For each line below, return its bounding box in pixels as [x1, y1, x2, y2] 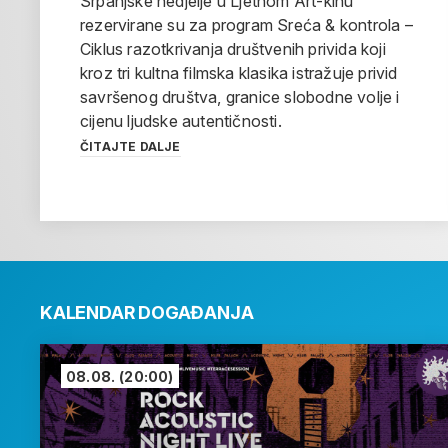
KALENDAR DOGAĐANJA [40, 302, 254, 324]
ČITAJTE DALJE [80, 139, 181, 155]
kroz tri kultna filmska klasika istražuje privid [80, 63, 398, 84]
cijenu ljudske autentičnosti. [80, 111, 282, 132]
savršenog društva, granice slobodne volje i [80, 87, 400, 108]
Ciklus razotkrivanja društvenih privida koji [80, 39, 386, 60]
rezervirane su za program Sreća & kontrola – [80, 15, 413, 36]
